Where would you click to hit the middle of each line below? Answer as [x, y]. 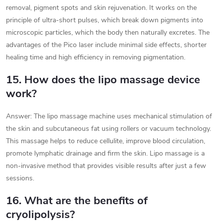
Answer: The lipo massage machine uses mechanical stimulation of [109, 116]
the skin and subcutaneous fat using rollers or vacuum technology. [109, 129]
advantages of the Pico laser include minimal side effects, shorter [106, 45]
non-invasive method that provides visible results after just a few [106, 166]
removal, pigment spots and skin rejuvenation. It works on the [101, 8]
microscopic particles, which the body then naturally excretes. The [108, 33]
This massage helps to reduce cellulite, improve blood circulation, [106, 141]
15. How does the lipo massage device [103, 80]
